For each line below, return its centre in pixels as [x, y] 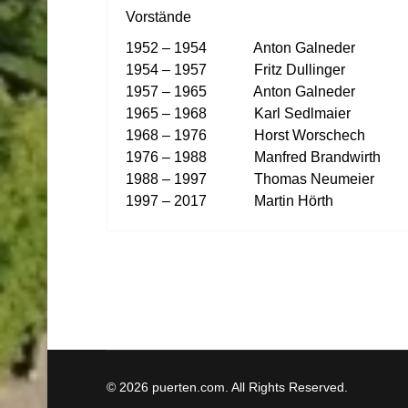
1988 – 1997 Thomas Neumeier [250, 179]
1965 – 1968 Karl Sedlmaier [238, 113]
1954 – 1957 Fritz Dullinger [235, 70]
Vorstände [158, 17]
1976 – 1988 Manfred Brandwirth [253, 157]
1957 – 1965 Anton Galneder [240, 92]
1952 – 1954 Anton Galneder [240, 48]
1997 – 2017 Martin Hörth [229, 201]
